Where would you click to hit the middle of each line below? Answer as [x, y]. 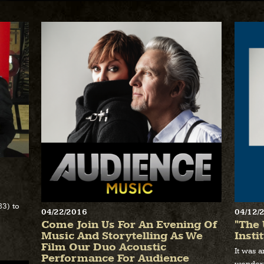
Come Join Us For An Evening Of [129, 225]
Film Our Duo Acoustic [104, 247]
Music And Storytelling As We [122, 236]
